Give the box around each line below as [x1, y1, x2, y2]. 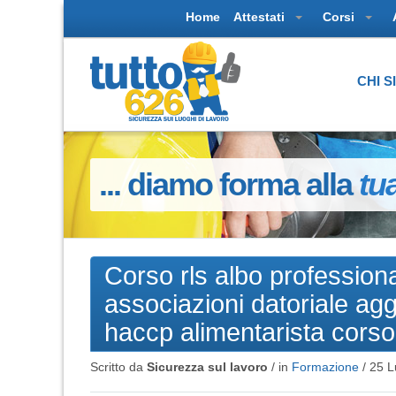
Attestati [233, 10, 288, 24]
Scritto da [90, 359, 147, 374]
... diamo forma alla [99, 165, 359, 202]
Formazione [292, 359, 359, 374]
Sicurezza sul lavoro [147, 359, 268, 374]
